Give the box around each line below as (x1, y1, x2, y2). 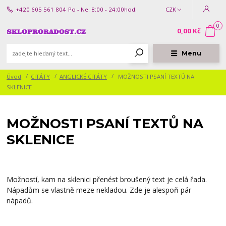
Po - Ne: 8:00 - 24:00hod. (68, 5, 137, 13)
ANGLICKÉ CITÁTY (59, 73, 107, 81)
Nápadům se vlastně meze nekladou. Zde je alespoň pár (7, 185, 192, 195)
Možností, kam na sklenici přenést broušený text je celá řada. (7, 175, 207, 185)
